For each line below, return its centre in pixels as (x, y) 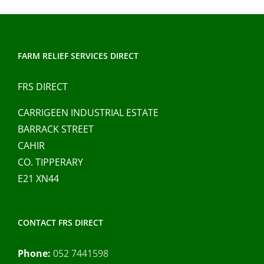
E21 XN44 (38, 178)
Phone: (34, 253)
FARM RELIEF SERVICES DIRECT (78, 55)
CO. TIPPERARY (50, 162)
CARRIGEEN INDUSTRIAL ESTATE (88, 112)
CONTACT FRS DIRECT (60, 222)
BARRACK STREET (56, 129)
